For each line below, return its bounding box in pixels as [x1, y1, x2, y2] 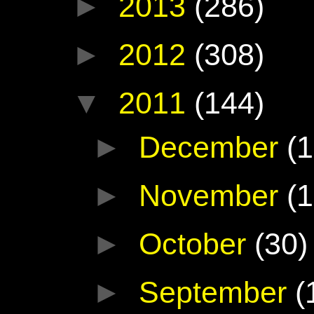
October [139, 226, 255, 261]
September [139, 275, 296, 309]
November [139, 178, 287, 212]
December [139, 130, 287, 164]
